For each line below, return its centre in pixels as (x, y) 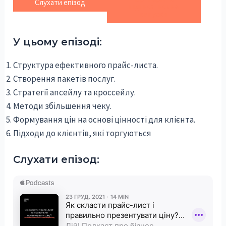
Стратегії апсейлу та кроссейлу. (75, 93)
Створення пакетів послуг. (65, 79)
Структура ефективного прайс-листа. (86, 65)
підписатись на (154, 6)
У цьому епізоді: (58, 42)
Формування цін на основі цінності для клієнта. (104, 120)
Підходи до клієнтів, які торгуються (82, 133)
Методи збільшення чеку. (63, 106)
